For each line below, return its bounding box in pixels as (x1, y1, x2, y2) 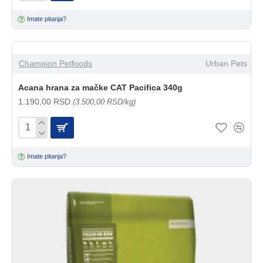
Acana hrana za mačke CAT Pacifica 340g (18, 82, 183, 92)
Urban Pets (205, 58, 247, 68)
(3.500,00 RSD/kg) (73, 97, 136, 106)
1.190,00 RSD (18, 96, 73, 106)
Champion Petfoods (19, 58, 92, 68)
